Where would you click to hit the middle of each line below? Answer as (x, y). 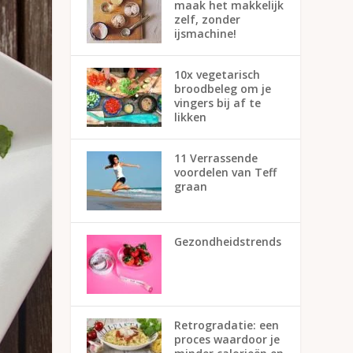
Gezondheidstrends (228, 241)
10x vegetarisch (217, 74)
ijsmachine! (206, 33)
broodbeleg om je (223, 88)
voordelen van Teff (226, 172)
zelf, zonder (208, 19)
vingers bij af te (218, 102)
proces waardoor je (227, 339)
